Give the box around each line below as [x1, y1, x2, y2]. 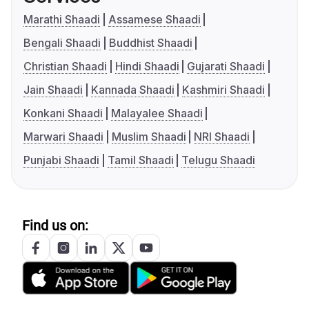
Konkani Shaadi [23, 106, 103, 121]
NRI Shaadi [194, 130, 250, 144]
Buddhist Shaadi [108, 36, 192, 50]
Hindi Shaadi [114, 59, 179, 74]
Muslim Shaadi [111, 130, 186, 144]
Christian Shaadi [23, 59, 107, 74]
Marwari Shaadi [23, 130, 103, 144]
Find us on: [22, 217, 88, 235]
